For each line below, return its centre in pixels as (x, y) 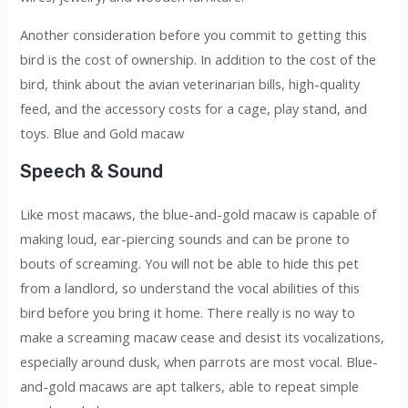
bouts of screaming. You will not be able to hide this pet (190, 264)
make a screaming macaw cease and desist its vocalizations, (203, 337)
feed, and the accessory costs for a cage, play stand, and (194, 108)
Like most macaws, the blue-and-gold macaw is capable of (199, 214)
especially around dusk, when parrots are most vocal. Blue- (199, 362)
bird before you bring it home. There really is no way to (188, 313)
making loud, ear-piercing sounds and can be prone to (185, 239)
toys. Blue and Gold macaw (102, 133)
